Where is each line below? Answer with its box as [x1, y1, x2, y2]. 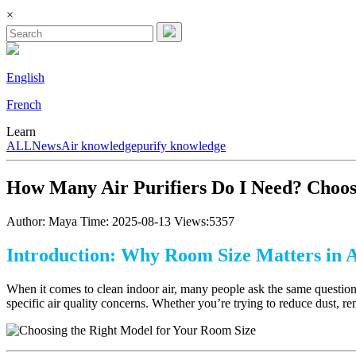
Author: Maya [6, 214, 77, 228]
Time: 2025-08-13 [80, 214, 171, 228]
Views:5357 [174, 214, 234, 228]
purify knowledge [137, 139, 226, 153]
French [6, 98, 41, 111]
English [6, 71, 44, 84]
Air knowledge [61, 139, 137, 153]
